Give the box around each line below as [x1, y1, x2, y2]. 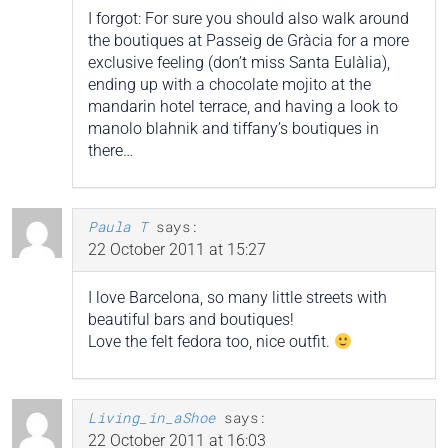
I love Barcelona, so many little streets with [88, 288, 387, 308]
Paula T [88, 217, 148, 237]
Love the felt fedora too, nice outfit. [88, 332, 334, 352]
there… [88, 141, 133, 161]
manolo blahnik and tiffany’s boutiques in [88, 119, 379, 139]
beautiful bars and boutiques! [88, 310, 294, 330]
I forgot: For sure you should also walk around [88, 9, 409, 29]
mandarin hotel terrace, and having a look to [88, 97, 398, 117]
